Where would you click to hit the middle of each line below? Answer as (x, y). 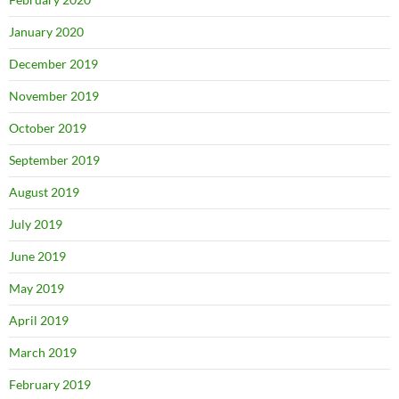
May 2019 (37, 288)
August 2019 (44, 192)
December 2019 (53, 64)
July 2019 (36, 224)
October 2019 (48, 128)
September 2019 (54, 160)
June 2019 (37, 256)
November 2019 (54, 96)
